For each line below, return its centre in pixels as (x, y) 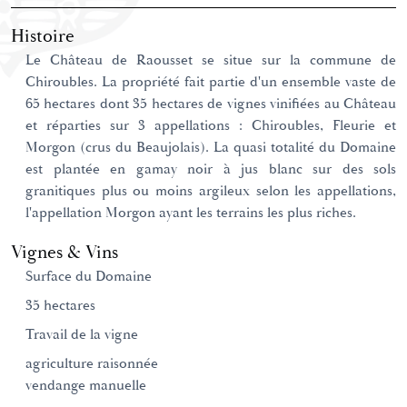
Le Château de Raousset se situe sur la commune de (211, 61)
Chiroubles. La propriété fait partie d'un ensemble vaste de (211, 83)
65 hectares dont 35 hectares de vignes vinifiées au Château (211, 104)
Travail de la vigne (82, 335)
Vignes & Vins (65, 253)
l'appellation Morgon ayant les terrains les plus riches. (191, 213)
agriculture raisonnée (92, 364)
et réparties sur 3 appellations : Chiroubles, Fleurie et (211, 126)
